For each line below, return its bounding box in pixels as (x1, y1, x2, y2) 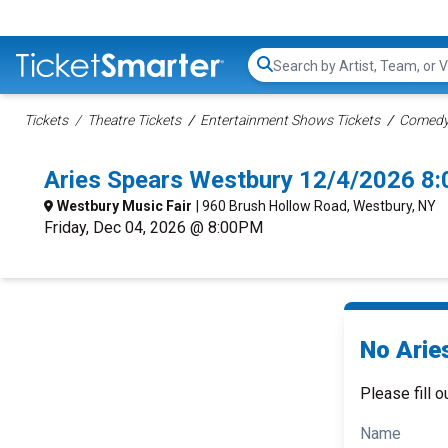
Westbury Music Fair (57, 198, 192, 214)
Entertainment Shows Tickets (200, 112, 380, 128)
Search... (272, 65, 329, 85)
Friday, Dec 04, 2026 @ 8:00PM (44, 218, 263, 237)
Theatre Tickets (87, 112, 181, 128)
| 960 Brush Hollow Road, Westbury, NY (196, 198, 436, 214)
